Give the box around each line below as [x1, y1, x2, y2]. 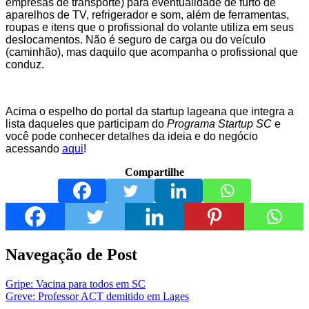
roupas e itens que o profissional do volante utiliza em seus [6, 21, 294, 34]
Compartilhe [125, 166, 184, 179]
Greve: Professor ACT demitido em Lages [6, 290, 189, 302]
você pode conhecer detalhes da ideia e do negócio [6, 130, 258, 143]
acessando [6, 143, 62, 155]
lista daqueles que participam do [6, 118, 167, 130]
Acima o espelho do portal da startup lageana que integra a [6, 106, 294, 118]
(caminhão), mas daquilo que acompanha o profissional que [6, 46, 298, 59]
